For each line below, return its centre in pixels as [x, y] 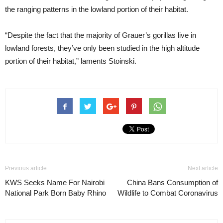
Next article [203, 168]
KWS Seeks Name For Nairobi [55, 182]
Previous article [26, 168]
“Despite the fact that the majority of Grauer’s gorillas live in [101, 35]
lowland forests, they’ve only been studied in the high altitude [102, 48]
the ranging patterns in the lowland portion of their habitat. [97, 9]
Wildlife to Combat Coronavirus [168, 193]
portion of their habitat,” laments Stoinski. [71, 61]
